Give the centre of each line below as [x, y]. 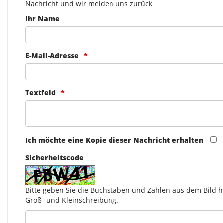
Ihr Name [43, 19]
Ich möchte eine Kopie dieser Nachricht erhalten [114, 140]
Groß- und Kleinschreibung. [72, 200]
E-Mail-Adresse [52, 56]
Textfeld [41, 93]
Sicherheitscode [55, 158]
